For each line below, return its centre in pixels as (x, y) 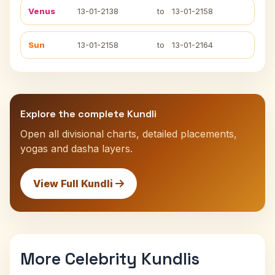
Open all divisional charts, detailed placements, (129, 134)
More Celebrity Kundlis (110, 259)
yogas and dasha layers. (76, 149)
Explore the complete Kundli (88, 114)
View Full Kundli (74, 184)
